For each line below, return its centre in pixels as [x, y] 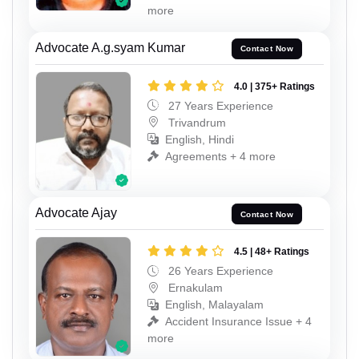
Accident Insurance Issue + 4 [238, 321]
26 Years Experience [219, 271]
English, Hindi [200, 139]
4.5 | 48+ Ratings [272, 252]
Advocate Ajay [76, 213]
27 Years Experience [219, 105]
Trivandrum [196, 122]
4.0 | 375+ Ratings [274, 86]
